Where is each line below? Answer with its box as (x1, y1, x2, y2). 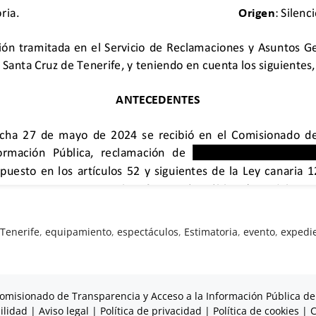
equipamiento (45, 224, 112, 238)
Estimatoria (184, 224, 238, 238)
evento (243, 224, 276, 238)
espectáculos (117, 224, 179, 238)
